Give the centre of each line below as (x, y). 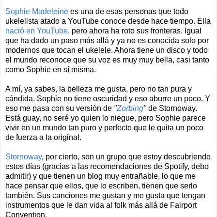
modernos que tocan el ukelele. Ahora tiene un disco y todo (107, 50)
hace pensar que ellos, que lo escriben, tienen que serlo (101, 186)
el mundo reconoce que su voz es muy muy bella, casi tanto (107, 60)
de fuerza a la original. (43, 138)
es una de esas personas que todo (128, 12)
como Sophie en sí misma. (51, 70)
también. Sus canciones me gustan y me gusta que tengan (105, 196)
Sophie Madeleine (37, 12)
